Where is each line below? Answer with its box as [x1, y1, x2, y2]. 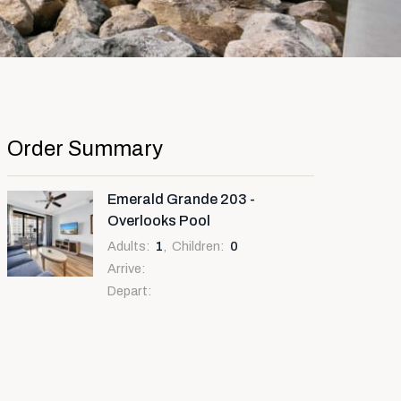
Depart [107, 284, 148, 298]
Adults [107, 239, 146, 253]
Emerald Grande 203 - [107, 192, 255, 208]
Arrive [107, 261, 141, 276]
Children [172, 239, 220, 253]
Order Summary [7, 137, 163, 160]
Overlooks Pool [107, 213, 210, 229]
